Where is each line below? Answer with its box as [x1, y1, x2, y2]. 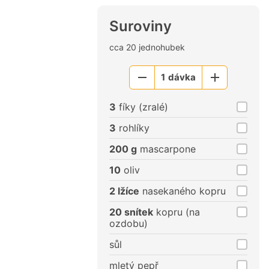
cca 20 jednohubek [109, 41, 185, 52]
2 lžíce [109, 184, 139, 197]
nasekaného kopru [139, 184, 226, 197]
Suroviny [109, 17, 172, 35]
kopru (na [153, 205, 200, 218]
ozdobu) [109, 217, 148, 229]
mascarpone [137, 142, 196, 155]
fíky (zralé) [116, 100, 168, 113]
